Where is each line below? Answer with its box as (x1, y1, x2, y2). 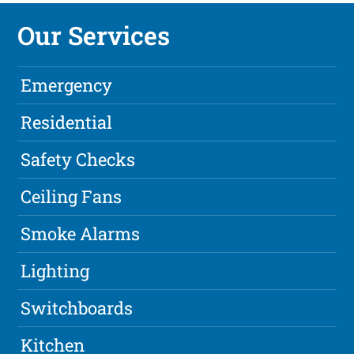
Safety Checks (21, 148, 136, 171)
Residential (21, 111, 113, 134)
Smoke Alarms (21, 222, 141, 246)
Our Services (17, 18, 171, 53)
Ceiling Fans (21, 185, 122, 209)
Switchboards (21, 296, 134, 320)
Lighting (21, 259, 90, 283)
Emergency (21, 73, 113, 97)
